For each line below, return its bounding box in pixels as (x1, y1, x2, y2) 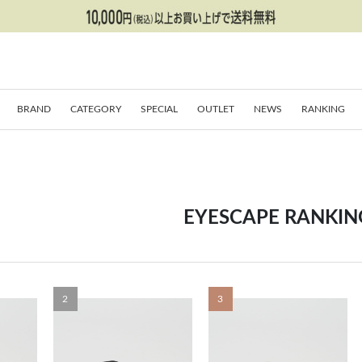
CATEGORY (70, 103, 121, 114)
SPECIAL (141, 103, 178, 114)
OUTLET (197, 103, 234, 114)
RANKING (301, 103, 345, 114)
